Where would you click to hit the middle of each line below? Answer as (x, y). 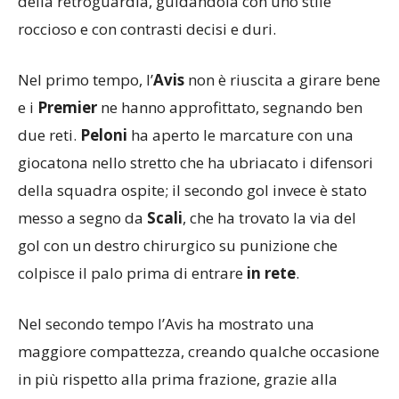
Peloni (104, 134)
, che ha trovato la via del (269, 217)
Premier (67, 107)
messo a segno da (82, 217)
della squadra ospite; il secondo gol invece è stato (192, 190)
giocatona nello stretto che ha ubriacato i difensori (195, 162)
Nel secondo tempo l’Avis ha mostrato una (166, 323)
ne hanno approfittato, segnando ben (230, 107)
